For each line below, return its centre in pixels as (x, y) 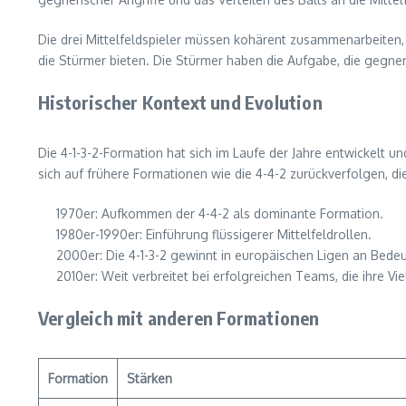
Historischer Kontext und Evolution (180, 102)
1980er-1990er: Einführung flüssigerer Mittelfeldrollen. (214, 234)
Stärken (150, 378)
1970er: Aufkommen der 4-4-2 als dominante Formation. (220, 213)
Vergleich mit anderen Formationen (179, 318)
